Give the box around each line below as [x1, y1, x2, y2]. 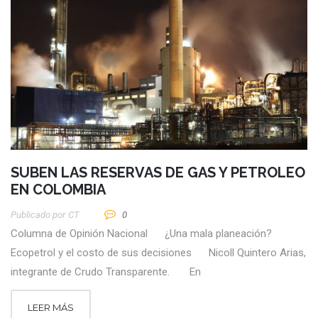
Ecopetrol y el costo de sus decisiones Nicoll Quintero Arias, [11, 246, 306, 260]
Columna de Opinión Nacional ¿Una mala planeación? [11, 227, 272, 241]
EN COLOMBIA [11, 181, 106, 199]
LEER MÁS [28, 302, 74, 314]
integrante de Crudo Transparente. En [11, 265, 201, 279]
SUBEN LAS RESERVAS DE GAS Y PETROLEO [11, 164, 305, 182]
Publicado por [11, 209, 65, 221]
